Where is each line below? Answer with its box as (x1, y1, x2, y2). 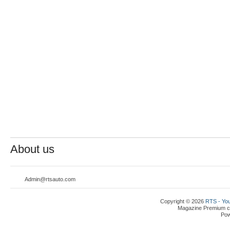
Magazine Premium (178, 204, 226, 211)
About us (10, 142, 54, 156)
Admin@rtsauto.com (25, 176, 76, 182)
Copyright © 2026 (160, 198, 206, 204)
